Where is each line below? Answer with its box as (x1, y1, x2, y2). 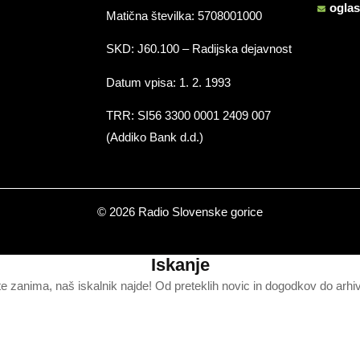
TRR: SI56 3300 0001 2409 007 (105, 108, 271, 123)
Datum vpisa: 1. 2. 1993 (105, 75, 231, 89)
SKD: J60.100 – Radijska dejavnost (105, 42, 292, 56)
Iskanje (150, 254, 210, 275)
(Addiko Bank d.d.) (105, 130, 203, 145)
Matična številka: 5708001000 (105, 9, 262, 23)
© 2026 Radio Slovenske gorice (97, 204, 263, 219)
